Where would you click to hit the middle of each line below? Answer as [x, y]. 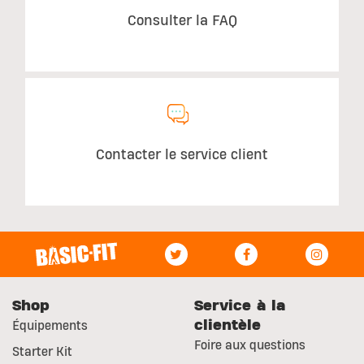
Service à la [240, 305]
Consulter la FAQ [182, 21]
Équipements [50, 325]
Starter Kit [42, 351]
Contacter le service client [182, 154]
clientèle [227, 325]
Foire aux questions [250, 345]
